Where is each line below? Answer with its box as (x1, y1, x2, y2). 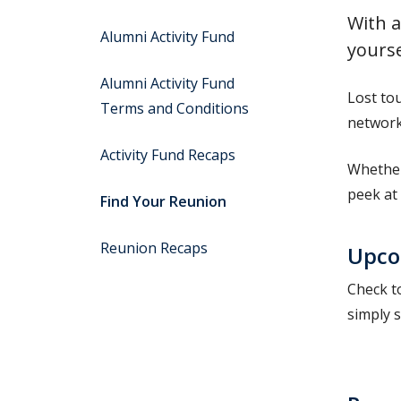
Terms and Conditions (100, 98, 249, 118)
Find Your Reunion (100, 192, 226, 211)
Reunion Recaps (100, 238, 208, 258)
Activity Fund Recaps (100, 145, 235, 165)
